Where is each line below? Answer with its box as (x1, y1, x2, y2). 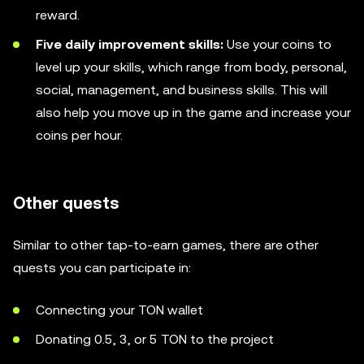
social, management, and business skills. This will (36, 81, 327, 97)
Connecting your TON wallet (36, 301, 203, 318)
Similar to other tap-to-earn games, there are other (13, 236, 318, 253)
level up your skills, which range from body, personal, (36, 58, 347, 75)
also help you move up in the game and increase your (36, 104, 351, 120)
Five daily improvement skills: (36, 36, 223, 52)
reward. (36, 6, 80, 23)
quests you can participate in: (13, 259, 191, 275)
